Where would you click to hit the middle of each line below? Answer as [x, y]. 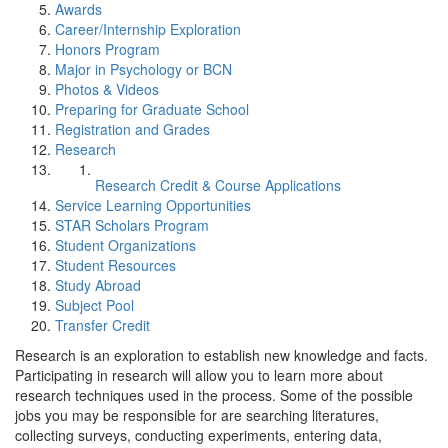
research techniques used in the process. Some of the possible [214, 395]
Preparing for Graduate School [152, 109]
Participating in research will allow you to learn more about [199, 375]
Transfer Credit [102, 325]
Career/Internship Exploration [148, 29]
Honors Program [107, 49]
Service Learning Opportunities [153, 205]
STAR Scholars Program [132, 225]
